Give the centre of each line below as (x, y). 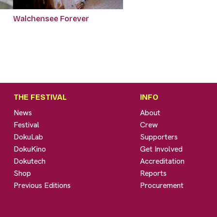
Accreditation (163, 161)
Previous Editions (42, 186)
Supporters (159, 137)
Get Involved (162, 149)
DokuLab (29, 137)
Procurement (162, 186)
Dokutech (30, 161)
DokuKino (30, 149)
